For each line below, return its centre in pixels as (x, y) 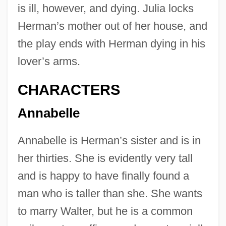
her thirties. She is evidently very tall (105, 158)
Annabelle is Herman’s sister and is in (109, 141)
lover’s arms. (49, 61)
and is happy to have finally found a (103, 176)
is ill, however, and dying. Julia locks (105, 8)
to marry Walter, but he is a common (105, 211)
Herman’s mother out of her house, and (112, 26)
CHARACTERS (69, 90)
